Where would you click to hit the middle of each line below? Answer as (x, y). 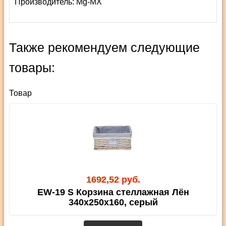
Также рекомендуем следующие (104, 48)
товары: (32, 68)
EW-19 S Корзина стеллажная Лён (113, 192)
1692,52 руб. (113, 180)
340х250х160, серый (113, 202)
